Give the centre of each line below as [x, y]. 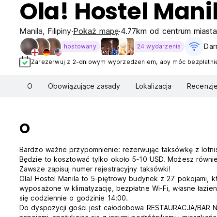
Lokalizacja [154, 86]
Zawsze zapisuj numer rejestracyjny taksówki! [95, 169]
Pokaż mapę [96, 31]
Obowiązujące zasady [84, 86]
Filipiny [59, 31]
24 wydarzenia [159, 46]
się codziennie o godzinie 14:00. [74, 198]
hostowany [80, 46]
